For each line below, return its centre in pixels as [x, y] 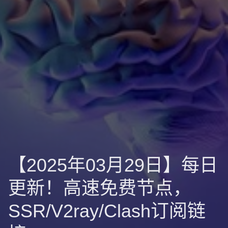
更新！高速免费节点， [100, 188]
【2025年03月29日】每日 [113, 165]
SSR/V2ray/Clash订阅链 [107, 211]
